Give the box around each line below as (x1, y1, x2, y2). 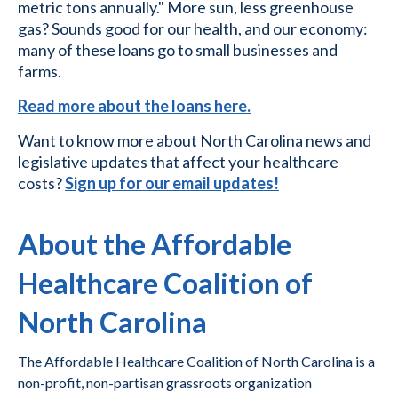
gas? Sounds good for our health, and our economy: (18, 19, 368, 38)
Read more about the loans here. (18, 96, 251, 115)
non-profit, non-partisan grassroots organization (18, 374, 312, 391)
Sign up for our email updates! (65, 173, 279, 193)
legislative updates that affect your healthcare (18, 152, 338, 171)
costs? (18, 173, 65, 193)
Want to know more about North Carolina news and (18, 131, 371, 150)
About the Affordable (18, 227, 291, 261)
